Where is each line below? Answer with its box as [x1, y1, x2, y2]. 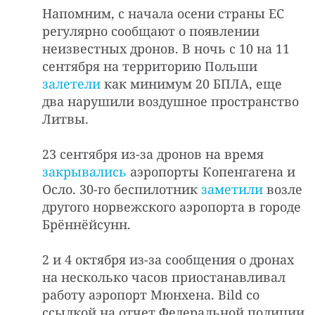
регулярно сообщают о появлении [42, 22, 259, 39]
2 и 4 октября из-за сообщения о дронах [42, 250, 294, 268]
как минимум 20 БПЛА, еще [101, 75, 282, 92]
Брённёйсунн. [42, 215, 131, 233]
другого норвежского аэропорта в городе [42, 198, 301, 215]
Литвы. [42, 110, 89, 127]
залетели [42, 75, 101, 92]
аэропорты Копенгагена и [127, 162, 295, 180]
